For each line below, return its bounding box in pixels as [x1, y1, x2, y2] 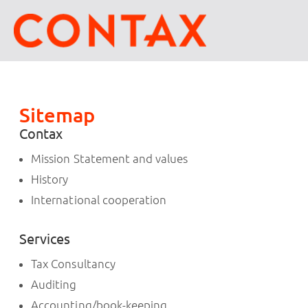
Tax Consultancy [31, 257, 115, 271]
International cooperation [31, 193, 166, 207]
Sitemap [19, 104, 96, 126]
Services [19, 231, 71, 247]
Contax [19, 126, 63, 142]
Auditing [31, 278, 77, 291]
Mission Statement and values [31, 152, 188, 166]
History [31, 173, 69, 186]
